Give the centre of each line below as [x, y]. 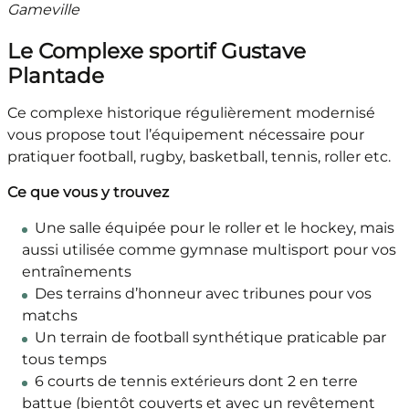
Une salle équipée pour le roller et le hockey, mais [214, 228]
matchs [49, 316]
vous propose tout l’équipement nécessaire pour [185, 135]
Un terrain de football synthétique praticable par [210, 338]
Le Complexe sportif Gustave [156, 52]
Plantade [55, 76]
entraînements [76, 272]
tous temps [64, 360]
